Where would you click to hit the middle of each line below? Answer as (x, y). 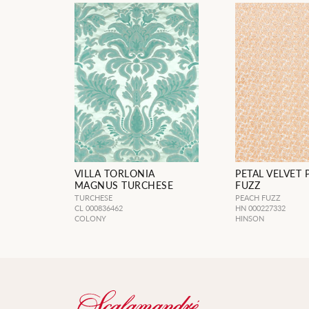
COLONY (90, 219)
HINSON (250, 219)
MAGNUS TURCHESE (124, 185)
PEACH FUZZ (258, 198)
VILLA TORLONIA (114, 173)
